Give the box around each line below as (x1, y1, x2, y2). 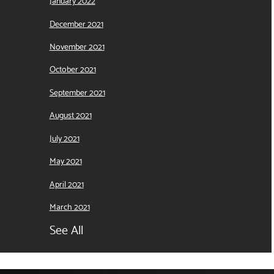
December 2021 (49, 15, 103, 31)
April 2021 (49, 176, 84, 191)
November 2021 (49, 38, 105, 53)
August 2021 (49, 107, 92, 122)
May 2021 (49, 153, 82, 168)
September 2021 (49, 84, 105, 99)
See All (49, 218, 83, 240)
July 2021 (49, 130, 80, 145)
